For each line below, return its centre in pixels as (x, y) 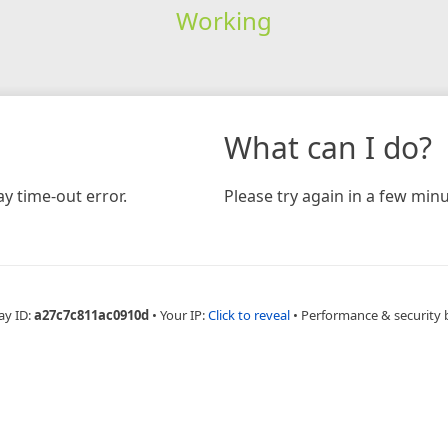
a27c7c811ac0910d (91, 314)
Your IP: (183, 314)
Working (223, 20)
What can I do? (328, 147)
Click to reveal (248, 314)
